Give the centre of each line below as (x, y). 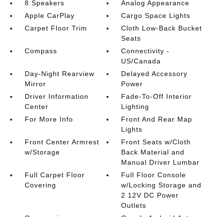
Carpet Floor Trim (56, 28)
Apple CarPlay (49, 15)
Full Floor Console (154, 175)
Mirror (35, 84)
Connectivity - (146, 51)
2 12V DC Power (150, 195)
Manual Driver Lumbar (161, 162)
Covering (40, 185)
